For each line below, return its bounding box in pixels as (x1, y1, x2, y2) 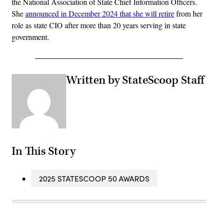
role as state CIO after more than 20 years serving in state (12, 20, 186, 31)
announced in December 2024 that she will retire (25, 8, 174, 19)
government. (12, 32, 49, 42)
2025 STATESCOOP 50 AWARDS (39, 173, 149, 183)
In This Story (12, 144, 75, 159)
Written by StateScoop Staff (66, 73, 204, 88)
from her (174, 8, 202, 19)
